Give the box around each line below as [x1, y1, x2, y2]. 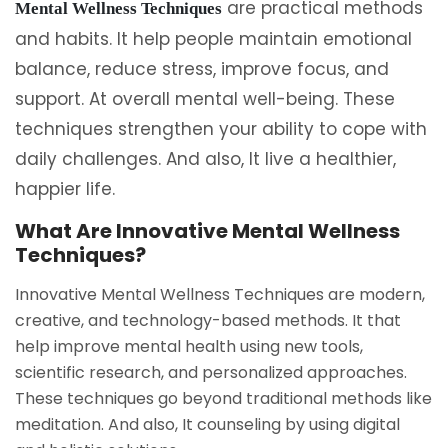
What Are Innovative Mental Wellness [15, 217, 400, 245]
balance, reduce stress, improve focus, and [15, 57, 389, 81]
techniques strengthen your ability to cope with [15, 117, 427, 141]
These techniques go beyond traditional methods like [15, 387, 432, 410]
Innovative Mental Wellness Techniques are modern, [15, 283, 425, 306]
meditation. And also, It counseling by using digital [15, 413, 400, 436]
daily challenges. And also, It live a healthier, [15, 147, 396, 171]
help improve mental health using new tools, [15, 335, 363, 358]
